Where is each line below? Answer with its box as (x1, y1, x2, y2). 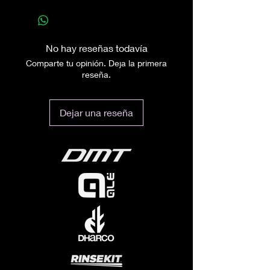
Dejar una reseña (60, 107, 133, 119)
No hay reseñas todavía (45, 42, 148, 54)
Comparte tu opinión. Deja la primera (26, 58, 167, 69)
